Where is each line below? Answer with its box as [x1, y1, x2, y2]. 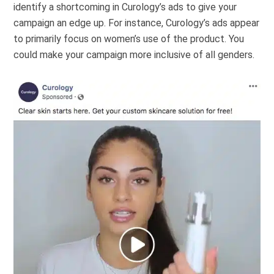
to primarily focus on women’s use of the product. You [13, 32, 245, 45]
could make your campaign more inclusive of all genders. [13, 48, 255, 61]
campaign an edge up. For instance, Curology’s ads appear [13, 17, 260, 29]
